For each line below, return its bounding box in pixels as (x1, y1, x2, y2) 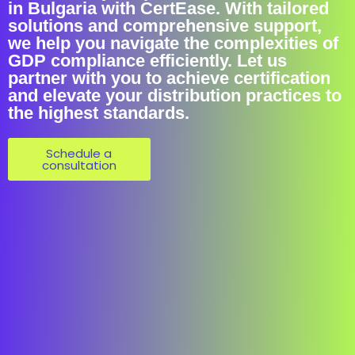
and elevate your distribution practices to (8, 86, 342, 105)
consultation (41, 157, 116, 174)
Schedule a (46, 145, 113, 162)
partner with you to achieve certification (8, 68, 330, 88)
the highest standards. (8, 103, 189, 123)
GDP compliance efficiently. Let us (8, 51, 287, 71)
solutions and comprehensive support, (8, 16, 322, 36)
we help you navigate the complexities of (8, 33, 338, 53)
